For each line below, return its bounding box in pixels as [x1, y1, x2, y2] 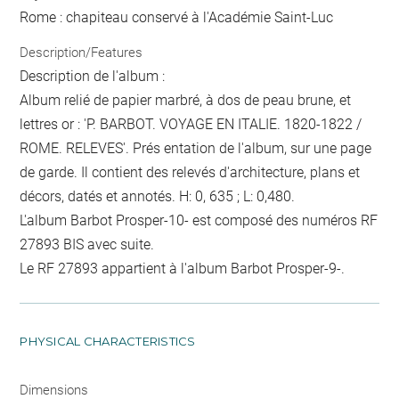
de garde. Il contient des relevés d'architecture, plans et [20, 164, 361, 182]
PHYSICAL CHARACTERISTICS [20, 334, 196, 349]
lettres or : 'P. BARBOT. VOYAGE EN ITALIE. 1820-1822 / [20, 116, 362, 134]
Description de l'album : [20, 68, 166, 85]
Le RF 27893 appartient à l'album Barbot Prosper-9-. [20, 260, 346, 278]
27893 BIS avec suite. [20, 236, 155, 254]
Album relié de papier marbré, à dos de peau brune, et [20, 92, 352, 110]
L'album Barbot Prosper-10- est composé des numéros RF [20, 212, 379, 230]
